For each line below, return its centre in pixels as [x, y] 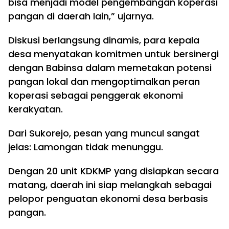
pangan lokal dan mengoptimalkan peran [104, 82]
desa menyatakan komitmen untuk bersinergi [113, 54]
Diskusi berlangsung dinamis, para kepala [104, 40]
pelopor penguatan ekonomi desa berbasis [108, 199]
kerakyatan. [36, 109]
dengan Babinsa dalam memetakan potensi [110, 68]
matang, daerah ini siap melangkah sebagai [110, 185]
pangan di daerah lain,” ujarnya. [81, 16]
